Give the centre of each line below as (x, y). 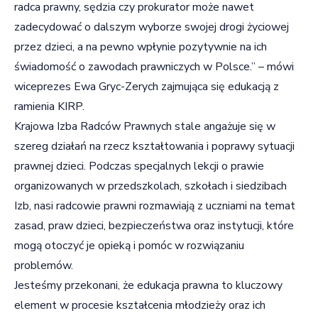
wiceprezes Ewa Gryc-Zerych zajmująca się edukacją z (147, 86)
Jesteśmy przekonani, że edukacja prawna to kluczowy (148, 285)
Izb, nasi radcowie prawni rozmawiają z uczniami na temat (155, 205)
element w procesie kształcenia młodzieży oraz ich (140, 305)
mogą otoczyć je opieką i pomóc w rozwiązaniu (129, 245)
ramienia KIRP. (49, 106)
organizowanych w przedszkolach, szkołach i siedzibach (150, 186)
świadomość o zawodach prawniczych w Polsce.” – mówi (154, 66)
